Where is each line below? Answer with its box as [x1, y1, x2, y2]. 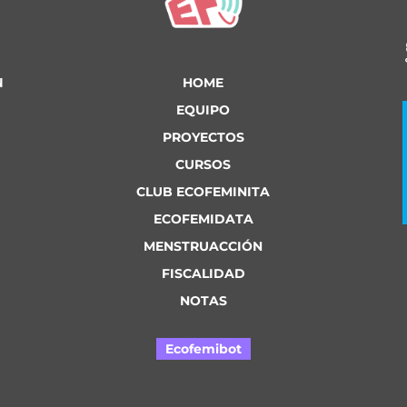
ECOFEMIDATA [153, 211, 253, 228]
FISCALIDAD [161, 265, 245, 283]
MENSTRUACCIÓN [144, 238, 263, 255]
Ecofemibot [164, 341, 242, 358]
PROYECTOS [162, 129, 244, 146]
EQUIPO [176, 102, 231, 119]
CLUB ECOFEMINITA [136, 184, 271, 201]
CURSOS [175, 156, 232, 174]
